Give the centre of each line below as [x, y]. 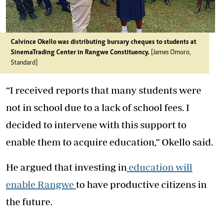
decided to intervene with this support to [96, 125]
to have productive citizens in [141, 184]
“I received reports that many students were [104, 90]
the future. [29, 202]
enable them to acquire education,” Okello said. [110, 142]
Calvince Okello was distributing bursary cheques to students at [104, 42]
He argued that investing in [66, 167]
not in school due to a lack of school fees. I [98, 107]
